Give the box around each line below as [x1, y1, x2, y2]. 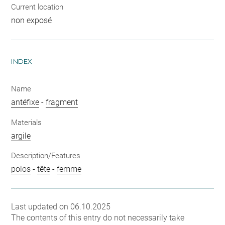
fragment [46, 97, 78, 107]
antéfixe [11, 97, 40, 107]
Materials [11, 118, 42, 127]
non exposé [11, 16, 52, 25]
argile [11, 131, 31, 141]
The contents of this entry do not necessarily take [11, 213, 185, 222]
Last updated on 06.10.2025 [11, 202, 111, 211]
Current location [11, 3, 64, 12]
